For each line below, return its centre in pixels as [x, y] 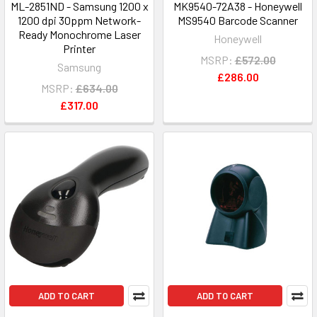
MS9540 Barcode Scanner [238, 20]
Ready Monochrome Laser [79, 34]
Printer [79, 48]
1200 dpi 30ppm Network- [79, 20]
